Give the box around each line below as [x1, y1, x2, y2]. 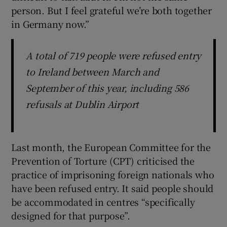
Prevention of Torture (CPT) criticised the [11, 154, 195, 167]
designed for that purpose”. [11, 208, 131, 222]
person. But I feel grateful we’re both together [11, 3, 212, 17]
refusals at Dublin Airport [26, 97, 139, 110]
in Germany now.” [11, 17, 90, 30]
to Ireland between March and [26, 64, 159, 78]
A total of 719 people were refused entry [26, 48, 201, 62]
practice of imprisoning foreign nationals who [11, 167, 214, 181]
